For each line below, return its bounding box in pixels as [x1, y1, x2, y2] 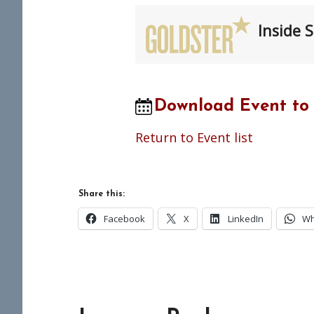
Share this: [78, 189, 125, 198]
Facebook [104, 212, 145, 225]
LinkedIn [228, 212, 264, 225]
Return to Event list [135, 128, 253, 146]
